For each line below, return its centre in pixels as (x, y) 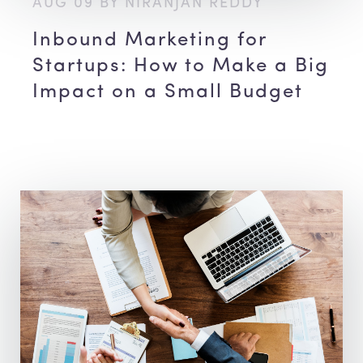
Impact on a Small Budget (168, 93)
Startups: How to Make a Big (181, 67)
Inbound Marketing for (149, 41)
